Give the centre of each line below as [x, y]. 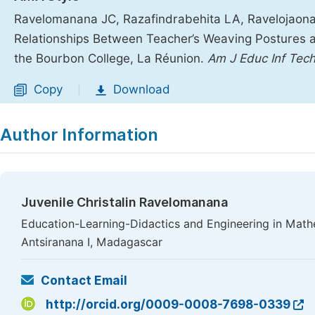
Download [142, 89]
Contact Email [84, 281]
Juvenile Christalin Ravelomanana [124, 202]
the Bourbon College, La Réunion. [111, 58]
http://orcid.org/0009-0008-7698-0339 [168, 304]
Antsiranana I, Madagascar [92, 242]
